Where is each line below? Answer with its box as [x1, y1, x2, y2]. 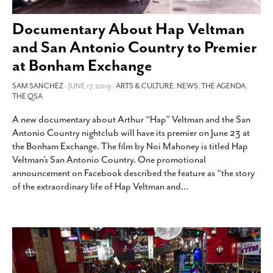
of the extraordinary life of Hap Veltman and [12, 180, 181, 193]
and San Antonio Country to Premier [12, 37, 257, 57]
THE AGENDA [201, 80, 246, 91]
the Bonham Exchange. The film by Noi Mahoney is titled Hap [12, 140, 248, 152]
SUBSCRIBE [6, 6, 52, 22]
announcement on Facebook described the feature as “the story [12, 166, 255, 179]
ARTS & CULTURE [116, 80, 174, 91]
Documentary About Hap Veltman [12, 18, 244, 39]
